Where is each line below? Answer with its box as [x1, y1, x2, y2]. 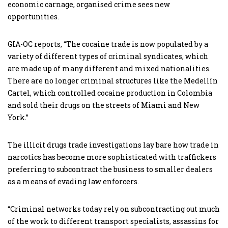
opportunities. [8, 12, 59, 21]
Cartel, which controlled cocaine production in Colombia [8, 88, 212, 98]
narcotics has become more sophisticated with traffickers [8, 152, 216, 162]
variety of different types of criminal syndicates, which [8, 51, 208, 61]
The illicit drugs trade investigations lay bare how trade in [8, 140, 219, 150]
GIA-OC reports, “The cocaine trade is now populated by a [8, 39, 208, 49]
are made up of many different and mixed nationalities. [8, 64, 211, 73]
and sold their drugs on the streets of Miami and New [8, 100, 199, 110]
